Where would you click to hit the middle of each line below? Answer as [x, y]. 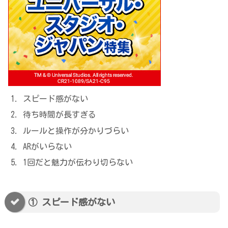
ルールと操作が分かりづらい [76, 131]
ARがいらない [48, 146]
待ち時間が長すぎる [60, 115]
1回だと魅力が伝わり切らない [78, 162]
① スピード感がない [72, 202]
